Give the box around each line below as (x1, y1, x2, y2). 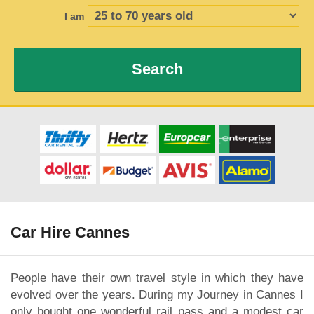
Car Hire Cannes (11, 224, 130, 242)
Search (131, 60, 183, 78)
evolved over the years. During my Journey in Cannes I (11, 287, 303, 301)
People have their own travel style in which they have (11, 271, 303, 285)
